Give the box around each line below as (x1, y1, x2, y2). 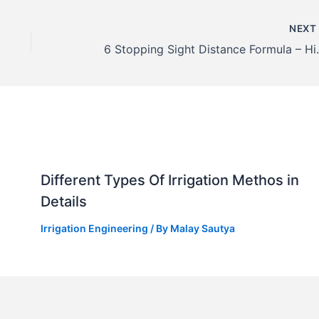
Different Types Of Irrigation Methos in (40, 171, 299, 189)
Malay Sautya (169, 221, 235, 234)
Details (40, 192, 87, 210)
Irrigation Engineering (40, 221, 148, 234)
